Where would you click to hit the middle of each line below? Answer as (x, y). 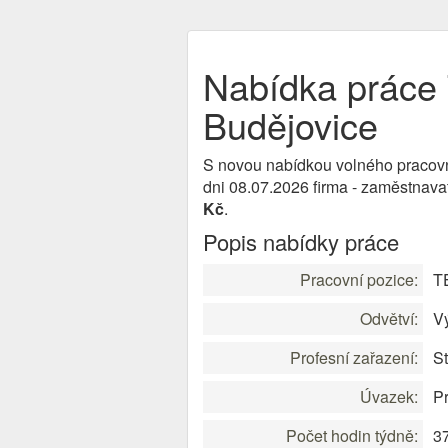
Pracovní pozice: (359, 279)
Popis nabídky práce (301, 241)
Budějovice (290, 124)
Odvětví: (389, 318)
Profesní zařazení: (354, 357)
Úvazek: (389, 396)
